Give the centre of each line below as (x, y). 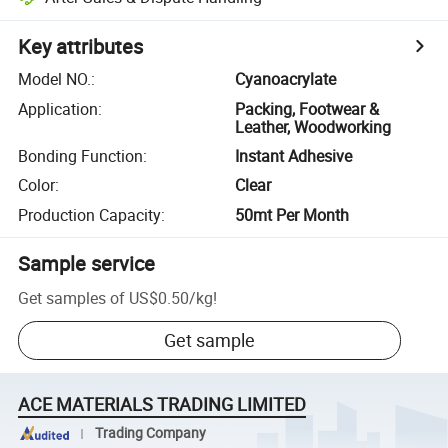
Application (58, 108)
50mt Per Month (292, 214)
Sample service (87, 263)
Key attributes (81, 47)
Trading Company (150, 433)
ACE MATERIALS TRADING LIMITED (162, 404)
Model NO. (55, 79)
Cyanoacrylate (286, 79)
